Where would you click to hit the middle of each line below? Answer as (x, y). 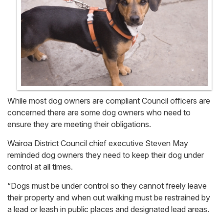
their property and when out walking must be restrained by (109, 198)
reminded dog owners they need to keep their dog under (106, 155)
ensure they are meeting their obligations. (79, 124)
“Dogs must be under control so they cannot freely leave (107, 186)
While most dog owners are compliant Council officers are (109, 101)
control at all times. (40, 167)
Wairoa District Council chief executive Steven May (98, 143)
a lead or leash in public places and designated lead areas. (108, 209)
